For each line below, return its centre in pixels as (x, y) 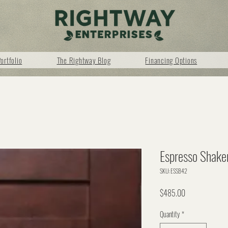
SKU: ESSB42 (174, 171)
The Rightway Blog (84, 60)
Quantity (170, 214)
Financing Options (171, 60)
